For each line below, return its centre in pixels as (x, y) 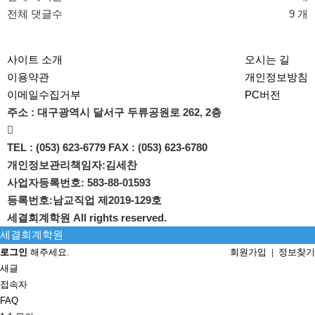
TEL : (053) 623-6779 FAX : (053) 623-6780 (107, 148)
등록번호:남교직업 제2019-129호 (84, 200)
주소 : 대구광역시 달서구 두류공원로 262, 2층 (114, 112)
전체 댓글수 (35, 14)
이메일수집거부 (44, 95)
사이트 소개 (35, 60)
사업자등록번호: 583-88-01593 (79, 183)
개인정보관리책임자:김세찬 (72, 165)
